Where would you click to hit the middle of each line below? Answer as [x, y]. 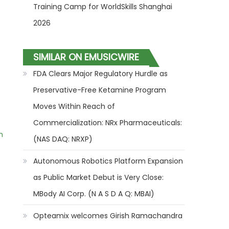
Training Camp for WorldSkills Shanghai [103, 7]
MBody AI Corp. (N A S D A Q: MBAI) [94, 194]
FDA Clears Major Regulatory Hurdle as [101, 74]
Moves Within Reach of [74, 106]
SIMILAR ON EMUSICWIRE [86, 57]
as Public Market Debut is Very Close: [99, 177]
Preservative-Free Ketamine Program [100, 90]
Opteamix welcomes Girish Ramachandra [108, 216]
